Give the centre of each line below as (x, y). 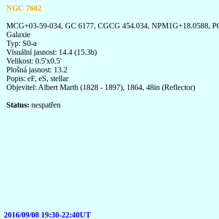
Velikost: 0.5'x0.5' (34, 61)
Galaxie (18, 34)
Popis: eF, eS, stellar (37, 78)
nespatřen (45, 105)
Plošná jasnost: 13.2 (37, 70)
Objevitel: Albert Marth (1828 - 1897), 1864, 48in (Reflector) (101, 87)
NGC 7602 (24, 8)
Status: (18, 105)
